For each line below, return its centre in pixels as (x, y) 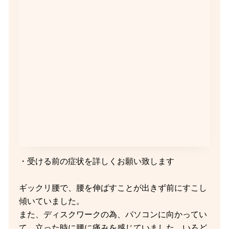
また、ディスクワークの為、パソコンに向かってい (113, 214)
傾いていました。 (51, 201)
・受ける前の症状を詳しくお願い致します (96, 161)
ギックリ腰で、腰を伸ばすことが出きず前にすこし (113, 188)
